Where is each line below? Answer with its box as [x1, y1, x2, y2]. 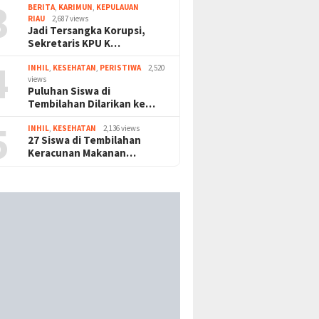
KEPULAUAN [96, 1, 140, 12]
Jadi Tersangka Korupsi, [28, 23, 146, 37]
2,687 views [52, 13, 89, 23]
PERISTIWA [100, 62, 142, 73]
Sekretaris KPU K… [28, 36, 121, 50]
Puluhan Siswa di [28, 83, 111, 98]
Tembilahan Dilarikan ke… [28, 96, 156, 110]
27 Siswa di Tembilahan [28, 132, 142, 147]
